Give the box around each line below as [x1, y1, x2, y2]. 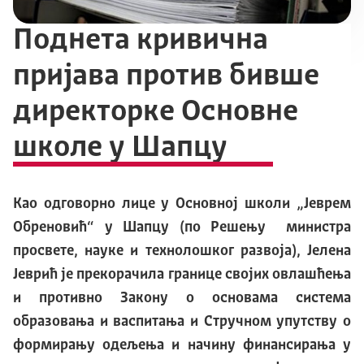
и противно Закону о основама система [13, 291, 351, 306]
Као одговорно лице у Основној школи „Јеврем [13, 197, 351, 212]
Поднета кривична [13, 26, 268, 57]
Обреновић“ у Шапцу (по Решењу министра [13, 220, 351, 236]
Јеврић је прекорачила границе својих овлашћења [13, 267, 351, 283]
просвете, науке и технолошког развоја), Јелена [13, 244, 351, 259]
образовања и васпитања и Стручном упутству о [13, 314, 351, 330]
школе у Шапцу [13, 133, 227, 164]
